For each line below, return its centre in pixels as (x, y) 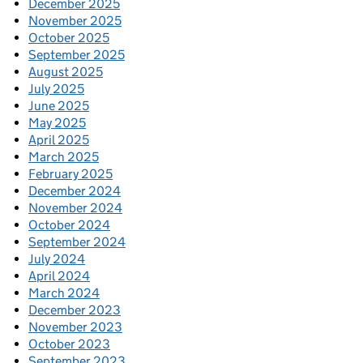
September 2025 (77, 54)
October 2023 (69, 344)
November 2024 (75, 207)
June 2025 (59, 105)
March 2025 (64, 156)
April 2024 (59, 275)
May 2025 (57, 122)
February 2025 (70, 173)
